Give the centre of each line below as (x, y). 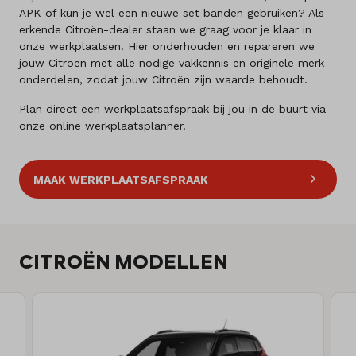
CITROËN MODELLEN (124, 261)
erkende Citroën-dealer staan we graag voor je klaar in (165, 30)
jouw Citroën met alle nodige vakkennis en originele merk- (174, 63)
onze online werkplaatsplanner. (103, 126)
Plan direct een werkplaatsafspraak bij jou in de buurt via (172, 109)
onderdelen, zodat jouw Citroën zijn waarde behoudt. (163, 80)
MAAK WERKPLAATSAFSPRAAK (121, 179)
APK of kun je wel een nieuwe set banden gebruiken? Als (172, 13)
